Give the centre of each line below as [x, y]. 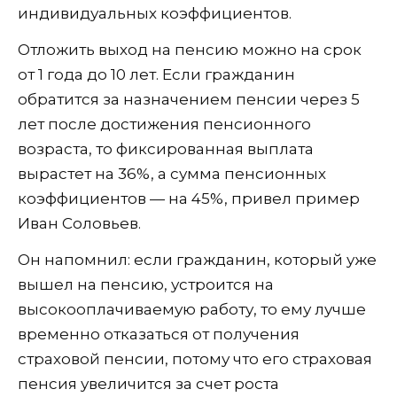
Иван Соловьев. [79, 223]
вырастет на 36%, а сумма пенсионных [172, 173]
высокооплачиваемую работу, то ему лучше [192, 309]
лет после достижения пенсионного [164, 124]
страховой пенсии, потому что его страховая [195, 358]
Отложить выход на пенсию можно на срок [190, 49]
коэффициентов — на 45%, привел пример [189, 198]
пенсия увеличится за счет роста [148, 383]
